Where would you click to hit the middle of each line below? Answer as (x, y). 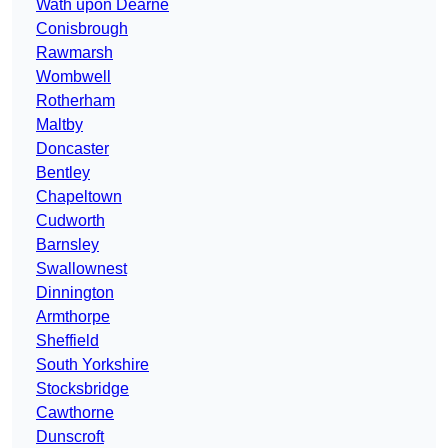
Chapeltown (79, 197)
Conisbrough (82, 29)
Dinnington (75, 293)
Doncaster (72, 149)
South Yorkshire (92, 365)
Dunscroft (70, 437)
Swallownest (81, 269)
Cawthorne (75, 413)
